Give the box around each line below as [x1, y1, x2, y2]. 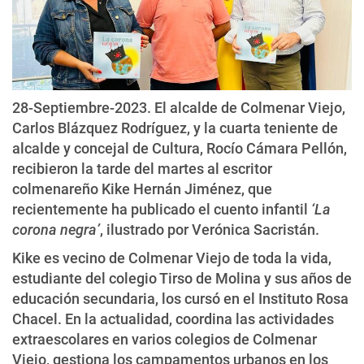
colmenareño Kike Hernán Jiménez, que [12, 180, 272, 197]
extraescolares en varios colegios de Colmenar [12, 330, 317, 348]
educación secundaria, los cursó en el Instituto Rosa [12, 289, 349, 307]
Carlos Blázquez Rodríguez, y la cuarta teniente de [12, 119, 338, 136]
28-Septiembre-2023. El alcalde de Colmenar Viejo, [12, 98, 345, 116]
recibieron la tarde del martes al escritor [12, 159, 272, 177]
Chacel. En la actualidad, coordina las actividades [12, 310, 334, 327]
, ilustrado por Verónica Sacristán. [100, 220, 319, 238]
